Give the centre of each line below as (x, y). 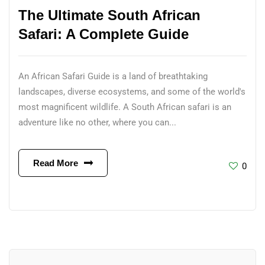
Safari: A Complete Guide (104, 34)
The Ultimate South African (109, 15)
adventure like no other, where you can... (97, 122)
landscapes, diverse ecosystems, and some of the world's (132, 92)
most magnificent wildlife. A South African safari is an (125, 107)
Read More (56, 163)
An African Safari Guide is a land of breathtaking (113, 76)
